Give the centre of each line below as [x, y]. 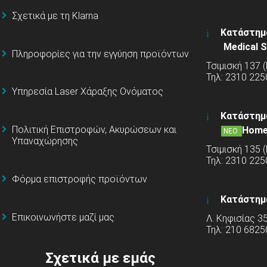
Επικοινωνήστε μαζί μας [63, 217]
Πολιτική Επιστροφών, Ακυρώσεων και [94, 130]
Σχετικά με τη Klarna [55, 15]
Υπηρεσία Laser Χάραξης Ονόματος [88, 92]
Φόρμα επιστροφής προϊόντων [80, 179]
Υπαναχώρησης [45, 141]
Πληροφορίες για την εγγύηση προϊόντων [100, 54]
